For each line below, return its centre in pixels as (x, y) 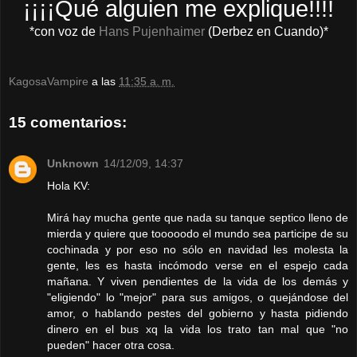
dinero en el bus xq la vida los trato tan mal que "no (198, 330)
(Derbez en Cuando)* (266, 31)
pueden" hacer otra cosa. (111, 345)
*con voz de (64, 31)
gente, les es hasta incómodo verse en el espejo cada (198, 266)
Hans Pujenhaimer (151, 31)
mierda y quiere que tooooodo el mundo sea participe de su (198, 234)
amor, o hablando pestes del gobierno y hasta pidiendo (198, 314)
